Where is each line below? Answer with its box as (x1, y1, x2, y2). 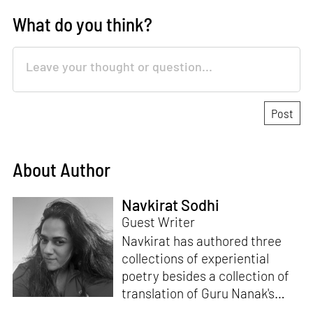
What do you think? (13, 13, 153, 36)
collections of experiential (121, 249, 269, 266)
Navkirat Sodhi (121, 195, 219, 214)
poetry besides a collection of (121, 267, 289, 284)
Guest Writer (121, 213, 195, 230)
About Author (13, 158, 111, 181)
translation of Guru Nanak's (121, 284, 275, 301)
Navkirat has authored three (121, 232, 282, 249)
